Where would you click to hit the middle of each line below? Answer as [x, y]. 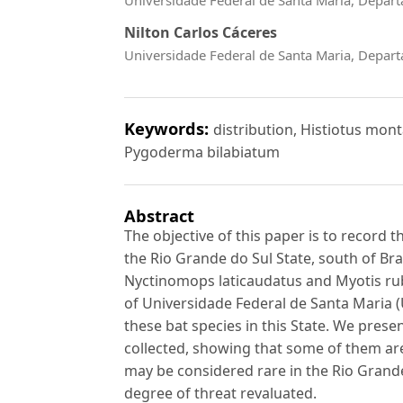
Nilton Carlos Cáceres [201, 33]
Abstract [159, 216]
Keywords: [169, 129]
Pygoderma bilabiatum [202, 152]
